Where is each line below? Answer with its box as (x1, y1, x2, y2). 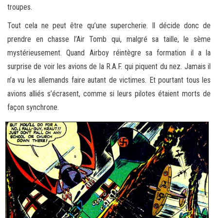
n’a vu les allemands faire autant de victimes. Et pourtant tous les (7, 75, 211, 85)
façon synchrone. (7, 102, 59, 112)
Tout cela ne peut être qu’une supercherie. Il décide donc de (7, 20, 211, 30)
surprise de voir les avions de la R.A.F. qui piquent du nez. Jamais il (7, 61, 211, 71)
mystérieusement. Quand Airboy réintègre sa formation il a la (7, 48, 211, 57)
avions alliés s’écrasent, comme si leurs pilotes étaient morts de (7, 89, 211, 98)
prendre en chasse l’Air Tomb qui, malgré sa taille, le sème (7, 34, 211, 44)
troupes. (7, 2, 32, 12)
